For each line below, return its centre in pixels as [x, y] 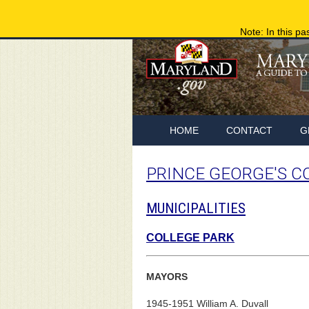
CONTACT [249, 130]
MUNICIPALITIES [196, 208]
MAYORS [167, 276]
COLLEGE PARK [190, 237]
